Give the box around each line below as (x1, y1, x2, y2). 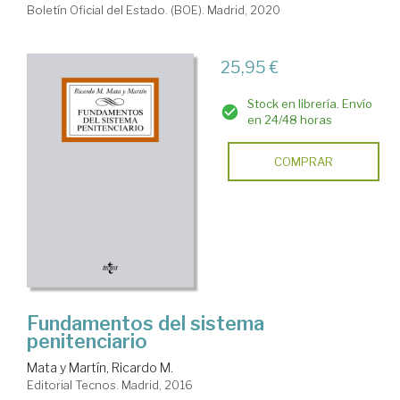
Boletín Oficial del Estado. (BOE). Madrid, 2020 (27, 2, 280, 17)
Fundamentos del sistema (27, 312, 264, 336)
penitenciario (27, 329, 147, 354)
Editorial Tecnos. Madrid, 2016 (27, 378, 193, 393)
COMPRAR (273, 154, 333, 169)
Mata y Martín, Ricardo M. (27, 360, 173, 376)
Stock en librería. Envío (246, 96, 372, 111)
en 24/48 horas (246, 112, 332, 127)
